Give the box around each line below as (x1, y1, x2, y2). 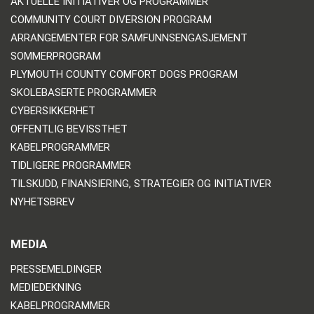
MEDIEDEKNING (11, 280, 81, 294)
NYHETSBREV (11, 195, 75, 208)
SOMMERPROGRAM (11, 49, 101, 62)
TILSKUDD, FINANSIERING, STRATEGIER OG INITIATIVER (11, 177, 271, 190)
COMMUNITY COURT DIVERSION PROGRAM (11, 13, 212, 26)
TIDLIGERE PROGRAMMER (11, 158, 131, 172)
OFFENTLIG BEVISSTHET (11, 122, 128, 135)
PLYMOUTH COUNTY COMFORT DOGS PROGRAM (11, 67, 238, 81)
